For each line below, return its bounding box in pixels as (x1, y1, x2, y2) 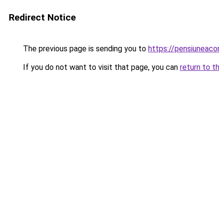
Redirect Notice (9, 12, 76, 23)
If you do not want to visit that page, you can (21, 63, 180, 72)
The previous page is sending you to (21, 44, 148, 53)
